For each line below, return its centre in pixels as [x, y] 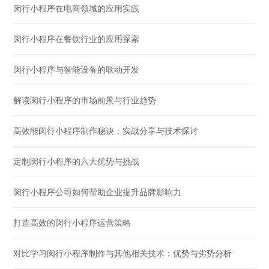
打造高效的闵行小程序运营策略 [72, 222]
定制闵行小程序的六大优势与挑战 [77, 161]
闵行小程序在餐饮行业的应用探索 [77, 39]
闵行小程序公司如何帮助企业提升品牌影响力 [98, 192]
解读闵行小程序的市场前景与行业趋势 [85, 100]
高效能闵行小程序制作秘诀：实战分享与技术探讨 [106, 131]
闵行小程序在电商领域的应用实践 [77, 8]
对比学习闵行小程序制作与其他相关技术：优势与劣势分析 [123, 253]
